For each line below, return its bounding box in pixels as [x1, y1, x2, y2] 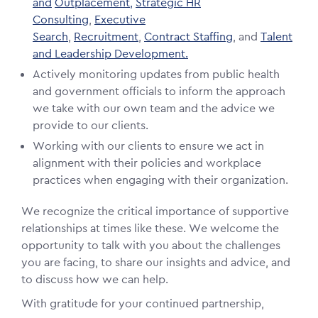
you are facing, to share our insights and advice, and [21, 255, 290, 270]
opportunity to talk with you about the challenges [21, 238, 280, 253]
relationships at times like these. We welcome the [21, 221, 279, 236]
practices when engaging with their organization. [33, 172, 288, 188]
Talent [261, 29, 292, 45]
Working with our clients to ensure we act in [33, 138, 264, 154]
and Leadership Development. [33, 46, 188, 62]
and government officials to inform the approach [33, 84, 285, 99]
